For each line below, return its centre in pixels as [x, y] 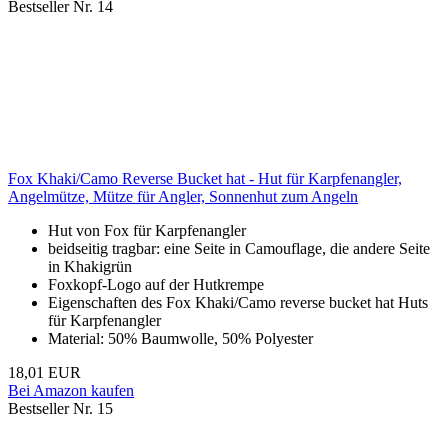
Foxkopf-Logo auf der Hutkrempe [156, 285]
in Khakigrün [90, 267]
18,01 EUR [44, 373]
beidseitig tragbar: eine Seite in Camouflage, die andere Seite [239, 249]
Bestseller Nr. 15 [60, 409]
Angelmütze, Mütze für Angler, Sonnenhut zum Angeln [183, 197]
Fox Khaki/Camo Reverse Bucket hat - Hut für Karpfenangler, [205, 179]
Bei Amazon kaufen [71, 391]
